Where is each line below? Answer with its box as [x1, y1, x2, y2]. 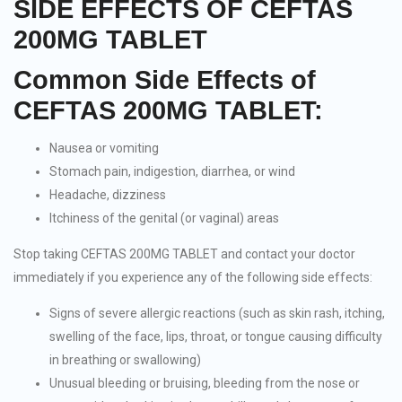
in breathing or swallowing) [49, 352, 201, 367]
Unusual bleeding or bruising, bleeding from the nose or [49, 375, 360, 390]
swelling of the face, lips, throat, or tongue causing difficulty [49, 328, 382, 344]
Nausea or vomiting [49, 140, 159, 155]
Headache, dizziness [49, 187, 166, 202]
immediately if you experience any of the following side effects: [13, 269, 372, 284]
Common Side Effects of [13, 66, 316, 95]
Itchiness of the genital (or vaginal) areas [49, 210, 279, 225]
